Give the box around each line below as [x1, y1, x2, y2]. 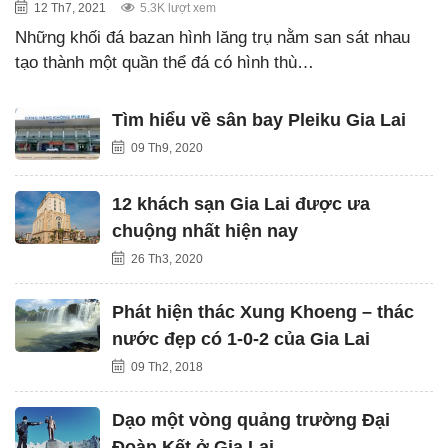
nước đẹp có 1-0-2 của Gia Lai [112, 328, 370, 349]
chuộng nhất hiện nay [112, 220, 298, 241]
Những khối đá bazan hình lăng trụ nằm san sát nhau [15, 27, 410, 47]
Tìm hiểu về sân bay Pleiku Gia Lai [112, 109, 406, 130]
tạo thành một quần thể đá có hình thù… [15, 52, 314, 72]
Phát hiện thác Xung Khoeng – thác [112, 301, 414, 322]
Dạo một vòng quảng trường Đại [112, 409, 390, 430]
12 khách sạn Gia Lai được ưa [112, 193, 370, 214]
